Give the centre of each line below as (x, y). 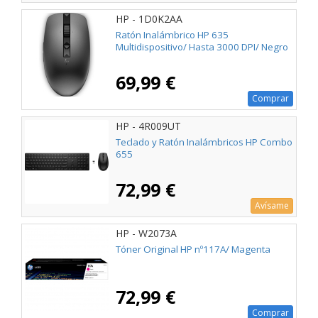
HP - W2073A (146, 234)
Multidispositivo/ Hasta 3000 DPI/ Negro (202, 47)
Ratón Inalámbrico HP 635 (172, 35)
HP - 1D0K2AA (149, 18)
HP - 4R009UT (148, 126)
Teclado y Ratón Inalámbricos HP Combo (204, 142)
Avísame (272, 206)
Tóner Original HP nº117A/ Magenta (193, 250)
